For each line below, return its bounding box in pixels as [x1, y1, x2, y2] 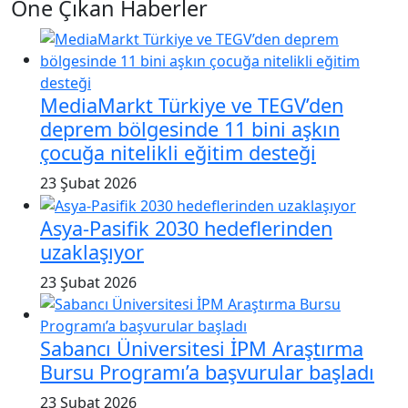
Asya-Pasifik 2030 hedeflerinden [40, 215, 332, 242]
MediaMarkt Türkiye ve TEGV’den [40, 91, 343, 118]
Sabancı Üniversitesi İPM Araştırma [40, 335, 363, 362]
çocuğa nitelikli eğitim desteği [40, 138, 316, 166]
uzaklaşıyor [40, 239, 144, 266]
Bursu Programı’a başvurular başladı [40, 359, 374, 386]
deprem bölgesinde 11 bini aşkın [40, 115, 340, 142]
